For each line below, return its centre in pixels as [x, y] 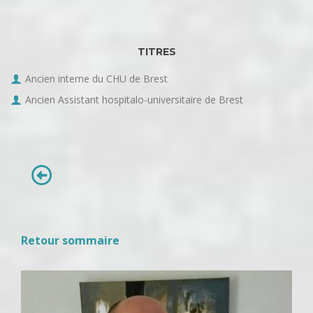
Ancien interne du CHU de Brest [96, 79]
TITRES [156, 52]
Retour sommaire [70, 240]
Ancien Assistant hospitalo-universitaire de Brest [134, 100]
